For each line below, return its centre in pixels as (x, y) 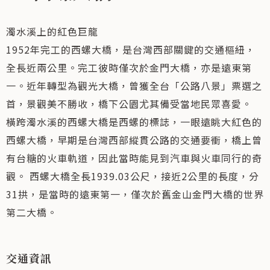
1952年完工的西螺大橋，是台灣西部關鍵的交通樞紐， (131, 49)
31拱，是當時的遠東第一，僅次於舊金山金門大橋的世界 (135, 194)
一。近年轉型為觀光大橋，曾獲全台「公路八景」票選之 (134, 86)
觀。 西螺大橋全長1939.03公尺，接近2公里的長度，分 (133, 176)
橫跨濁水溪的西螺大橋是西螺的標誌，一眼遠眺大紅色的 (134, 122)
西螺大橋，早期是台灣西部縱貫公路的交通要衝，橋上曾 (134, 140)
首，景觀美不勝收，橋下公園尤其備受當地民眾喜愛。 (129, 104)
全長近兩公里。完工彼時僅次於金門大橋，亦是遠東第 (129, 67)
